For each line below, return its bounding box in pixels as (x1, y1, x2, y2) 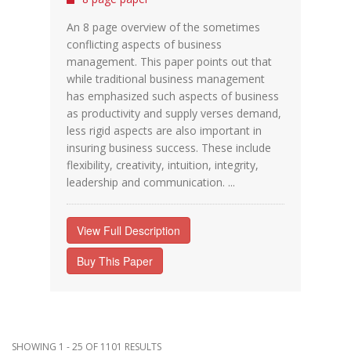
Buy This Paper (77, 253, 153, 269)
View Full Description (77, 223, 180, 238)
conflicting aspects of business (67, 37, 222, 52)
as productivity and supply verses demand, (67, 106, 281, 121)
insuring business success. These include (67, 140, 271, 155)
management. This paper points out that (67, 54, 272, 69)
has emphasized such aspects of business (67, 89, 279, 103)
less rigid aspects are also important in (67, 123, 262, 138)
